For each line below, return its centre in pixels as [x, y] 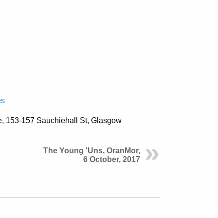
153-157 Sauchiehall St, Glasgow [64, 120]
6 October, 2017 [112, 159]
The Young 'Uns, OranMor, [92, 150]
